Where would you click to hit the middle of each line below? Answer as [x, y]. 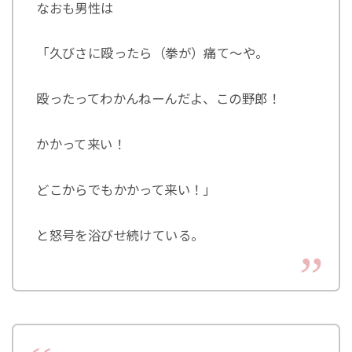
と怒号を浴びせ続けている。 [120, 235]
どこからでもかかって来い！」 [126, 190]
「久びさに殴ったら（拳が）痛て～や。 [152, 54]
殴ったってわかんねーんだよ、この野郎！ [158, 99]
